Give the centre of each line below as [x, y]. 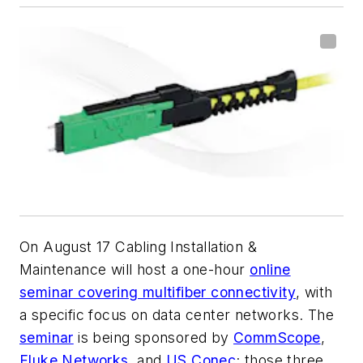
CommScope [277, 337]
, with [314, 292]
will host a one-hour [178, 269]
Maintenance [63, 269]
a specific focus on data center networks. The [177, 314]
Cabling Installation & [186, 246]
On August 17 [68, 246]
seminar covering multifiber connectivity [158, 292]
